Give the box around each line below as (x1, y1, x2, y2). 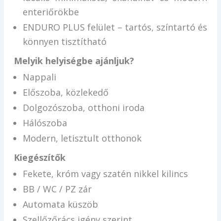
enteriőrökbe (22, 6, 79, 18)
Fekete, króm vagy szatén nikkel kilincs (22, 168, 188, 180)
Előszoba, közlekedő (22, 86, 109, 99)
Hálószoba (22, 117, 67, 129)
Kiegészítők (13, 151, 66, 164)
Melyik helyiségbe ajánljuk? (13, 55, 134, 67)
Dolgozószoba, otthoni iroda (22, 102, 145, 114)
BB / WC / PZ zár (22, 183, 92, 195)
